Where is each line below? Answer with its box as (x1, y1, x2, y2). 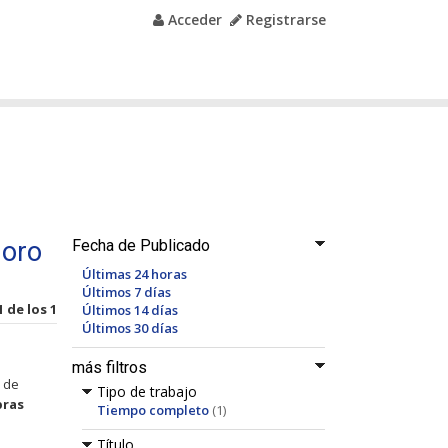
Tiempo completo (97, 401, 209, 419)
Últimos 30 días (82, 319, 178, 337)
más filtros (72, 358, 147, 377)
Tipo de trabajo (97, 382, 197, 401)
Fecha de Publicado (72, 236, 210, 255)
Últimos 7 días (82, 283, 171, 301)
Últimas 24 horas (82, 265, 187, 283)
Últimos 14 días (82, 301, 178, 319)
